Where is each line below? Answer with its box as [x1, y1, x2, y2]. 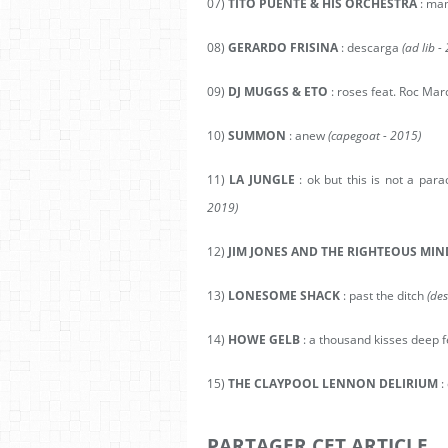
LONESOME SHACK [228, 287, 340, 304]
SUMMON [225, 127, 286, 144]
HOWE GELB [228, 331, 303, 348]
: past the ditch [340, 287, 424, 304]
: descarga [338, 39, 402, 56]
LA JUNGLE [229, 171, 295, 188]
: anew [286, 127, 328, 144]
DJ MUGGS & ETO [228, 83, 328, 100]
